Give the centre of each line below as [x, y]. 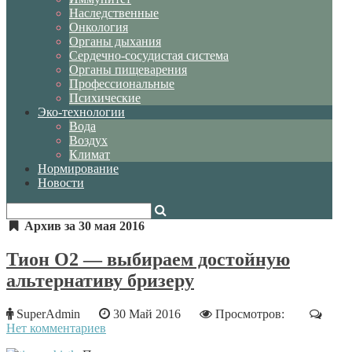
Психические [105, 98]
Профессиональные [122, 84]
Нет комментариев [56, 328]
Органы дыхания [115, 41]
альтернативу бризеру [100, 280]
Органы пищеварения [128, 70]
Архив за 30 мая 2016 [84, 226]
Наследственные [114, 13]
